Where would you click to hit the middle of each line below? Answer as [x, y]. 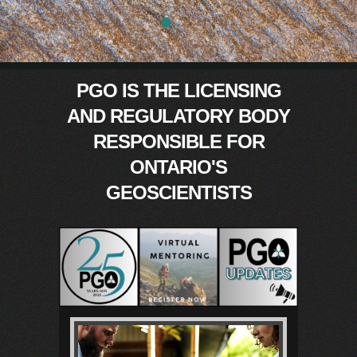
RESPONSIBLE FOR [178, 141]
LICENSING [232, 90]
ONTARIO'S [178, 167]
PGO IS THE [130, 90]
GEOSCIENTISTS [178, 192]
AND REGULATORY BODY [178, 116]
